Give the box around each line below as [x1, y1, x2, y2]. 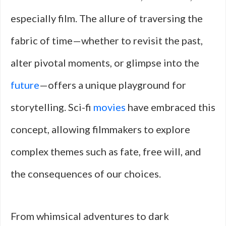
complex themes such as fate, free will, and [11, 145, 201, 157]
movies [93, 101, 126, 113]
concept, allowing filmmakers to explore [11, 123, 190, 135]
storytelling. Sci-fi [11, 101, 93, 113]
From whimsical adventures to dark [11, 210, 169, 222]
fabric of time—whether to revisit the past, [11, 34, 203, 46]
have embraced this [126, 101, 215, 113]
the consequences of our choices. [11, 167, 161, 180]
